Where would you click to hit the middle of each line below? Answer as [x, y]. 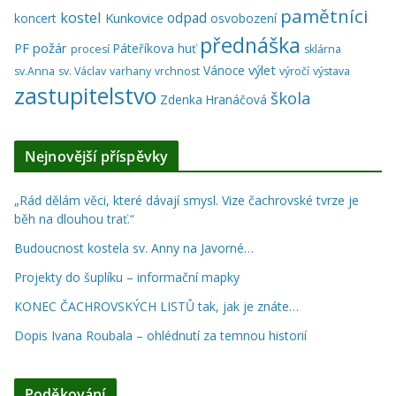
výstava [331, 72]
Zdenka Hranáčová [213, 100]
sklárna [323, 49]
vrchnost [177, 72]
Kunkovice [134, 18]
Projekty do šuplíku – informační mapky [127, 278]
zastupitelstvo [85, 96]
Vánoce [224, 71]
